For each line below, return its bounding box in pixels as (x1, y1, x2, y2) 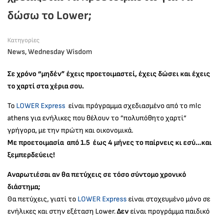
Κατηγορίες (7, 36, 40, 45)
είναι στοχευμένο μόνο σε (127, 194, 210, 204)
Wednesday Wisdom (28, 47, 92, 57)
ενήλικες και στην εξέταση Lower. (7, 207, 117, 217)
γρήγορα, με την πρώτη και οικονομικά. (7, 126, 133, 136)
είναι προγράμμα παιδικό (129, 207, 210, 217)
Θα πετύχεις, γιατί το (7, 194, 78, 204)
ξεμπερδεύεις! (7, 150, 55, 160)
